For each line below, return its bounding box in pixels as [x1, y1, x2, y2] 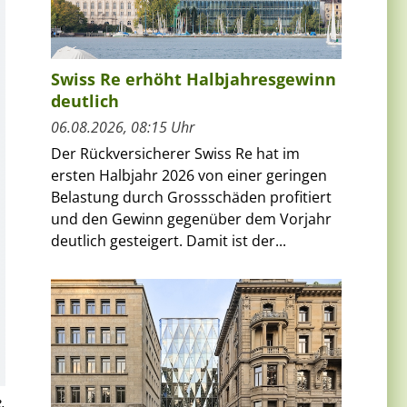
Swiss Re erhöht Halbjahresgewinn [51, 67, 336, 90]
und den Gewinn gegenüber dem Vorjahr [51, 208, 332, 229]
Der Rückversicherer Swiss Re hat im [51, 143, 300, 164]
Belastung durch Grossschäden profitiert [51, 186, 332, 207]
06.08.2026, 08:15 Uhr [51, 116, 194, 137]
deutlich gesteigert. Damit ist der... [51, 230, 286, 251]
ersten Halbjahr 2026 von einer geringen [51, 164, 327, 185]
